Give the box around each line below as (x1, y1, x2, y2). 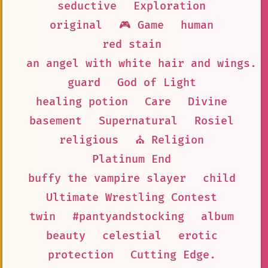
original (50, 18, 102, 32)
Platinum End (92, 152, 171, 166)
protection (47, 248, 114, 262)
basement (29, 114, 82, 128)
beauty (45, 229, 86, 243)
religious (59, 133, 118, 147)
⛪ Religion (135, 133, 204, 147)
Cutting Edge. (130, 248, 216, 262)
